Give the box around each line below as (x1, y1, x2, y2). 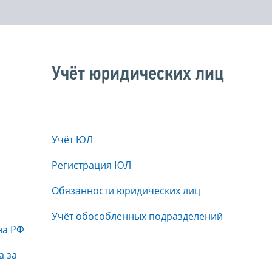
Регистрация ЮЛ (52, 158, 131, 172)
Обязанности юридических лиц (52, 184, 200, 198)
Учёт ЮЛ (52, 133, 93, 147)
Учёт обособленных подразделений (52, 209, 223, 223)
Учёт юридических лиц (52, 65, 224, 85)
